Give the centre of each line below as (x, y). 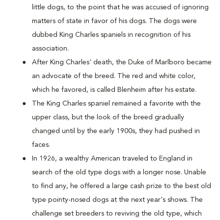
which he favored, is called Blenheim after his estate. (114, 90)
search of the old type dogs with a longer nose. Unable (119, 172)
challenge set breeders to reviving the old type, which (117, 214)
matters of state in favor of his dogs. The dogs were (114, 21)
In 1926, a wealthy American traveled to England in (112, 159)
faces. (41, 145)
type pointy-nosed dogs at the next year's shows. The (117, 200)
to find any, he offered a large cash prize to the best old (122, 186)
